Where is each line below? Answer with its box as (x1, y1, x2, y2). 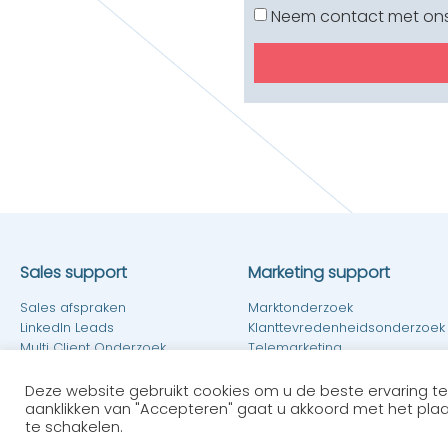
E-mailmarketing (248, 358, 356, 378)
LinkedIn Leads (20, 318, 114, 338)
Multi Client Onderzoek (20, 338, 166, 358)
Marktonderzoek (248, 298, 353, 318)
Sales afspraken (20, 298, 126, 318)
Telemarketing (248, 338, 342, 358)
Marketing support (248, 261, 390, 285)
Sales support (20, 261, 127, 285)
